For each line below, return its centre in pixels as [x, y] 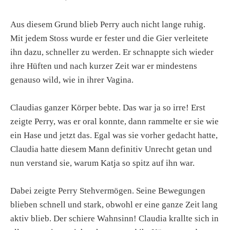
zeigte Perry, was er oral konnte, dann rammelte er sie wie [114, 122]
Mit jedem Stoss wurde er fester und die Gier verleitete [109, 39]
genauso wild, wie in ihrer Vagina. [72, 80]
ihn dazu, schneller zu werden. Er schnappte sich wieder [112, 52]
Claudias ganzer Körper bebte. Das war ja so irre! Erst [108, 108]
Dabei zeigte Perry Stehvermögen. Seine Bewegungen [108, 191]
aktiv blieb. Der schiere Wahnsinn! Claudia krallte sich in [114, 219]
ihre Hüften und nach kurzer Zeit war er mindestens [104, 66]
